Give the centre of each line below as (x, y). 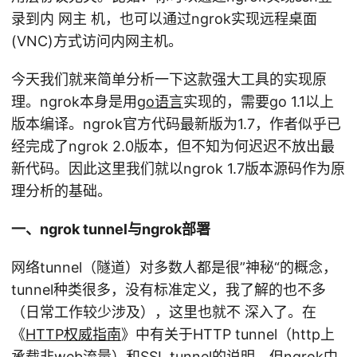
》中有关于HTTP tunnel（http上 (228, 334)
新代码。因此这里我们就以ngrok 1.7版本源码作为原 (178, 169)
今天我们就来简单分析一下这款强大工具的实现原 (169, 79)
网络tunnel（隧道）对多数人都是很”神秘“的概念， (174, 267)
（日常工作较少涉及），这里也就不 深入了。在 (164, 312)
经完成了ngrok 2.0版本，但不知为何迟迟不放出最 (173, 146)
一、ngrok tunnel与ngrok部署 (111, 229)
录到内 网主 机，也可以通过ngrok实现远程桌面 (164, 19)
